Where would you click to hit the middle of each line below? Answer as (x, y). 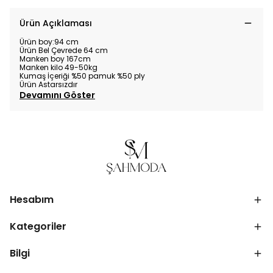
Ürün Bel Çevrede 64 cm (64, 50)
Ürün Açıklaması (56, 23)
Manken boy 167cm (55, 59)
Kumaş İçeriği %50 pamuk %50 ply (82, 76)
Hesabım (32, 200)
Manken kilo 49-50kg (58, 67)
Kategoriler (38, 227)
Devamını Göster (57, 95)
